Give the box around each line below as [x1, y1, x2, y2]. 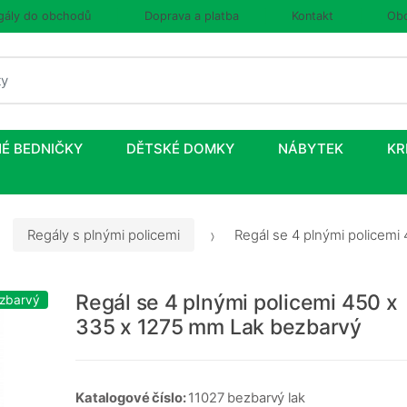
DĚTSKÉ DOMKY [126, 140, 234, 158]
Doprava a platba [144, 9, 239, 23]
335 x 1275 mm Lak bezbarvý [75, 313, 362, 340]
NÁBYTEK [278, 140, 343, 158]
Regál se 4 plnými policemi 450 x [75, 289, 398, 315]
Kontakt [292, 9, 334, 23]
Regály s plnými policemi [27, 225, 180, 243]
